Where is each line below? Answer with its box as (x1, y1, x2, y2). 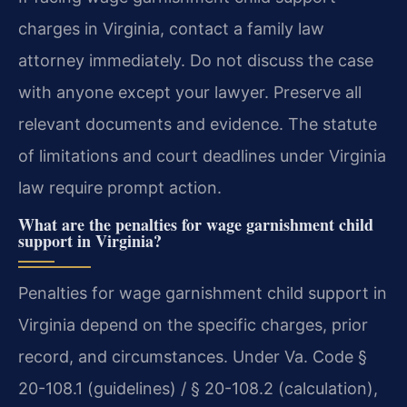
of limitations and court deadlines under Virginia (18, 145, 386, 165)
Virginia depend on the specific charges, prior (18, 315, 368, 335)
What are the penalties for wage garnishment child (18, 213, 373, 237)
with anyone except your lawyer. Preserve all (18, 82, 362, 102)
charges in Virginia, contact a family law (18, 18, 324, 38)
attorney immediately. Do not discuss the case (18, 50, 373, 70)
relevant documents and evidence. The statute (18, 114, 377, 134)
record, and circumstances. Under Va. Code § (18, 347, 367, 367)
